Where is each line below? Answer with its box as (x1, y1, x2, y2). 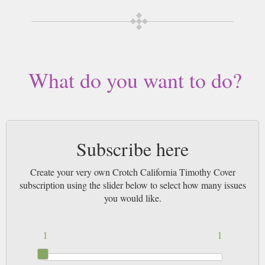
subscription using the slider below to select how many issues (19, 179, 246, 191)
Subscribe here (76, 136, 189, 161)
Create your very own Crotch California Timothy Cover (30, 166, 235, 178)
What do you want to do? (28, 66, 243, 94)
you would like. (104, 192, 161, 204)
